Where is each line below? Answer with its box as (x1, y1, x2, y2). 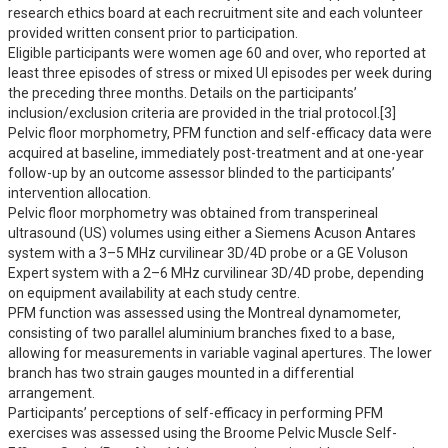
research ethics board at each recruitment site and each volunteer (8, 5, 423, 21)
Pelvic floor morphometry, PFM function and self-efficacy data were (8, 125, 432, 141)
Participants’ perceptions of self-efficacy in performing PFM (8, 405, 383, 421)
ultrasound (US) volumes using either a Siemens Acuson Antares (8, 225, 416, 241)
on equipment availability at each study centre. (8, 285, 303, 301)
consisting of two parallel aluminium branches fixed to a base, (8, 325, 395, 341)
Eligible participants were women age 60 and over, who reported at (8, 45, 426, 61)
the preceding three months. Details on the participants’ (8, 85, 357, 101)
